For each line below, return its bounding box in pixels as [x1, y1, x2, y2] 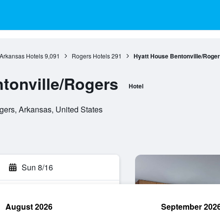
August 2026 [5, 201, 53, 212]
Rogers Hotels [71, 52, 110, 60]
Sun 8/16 [22, 162, 53, 173]
